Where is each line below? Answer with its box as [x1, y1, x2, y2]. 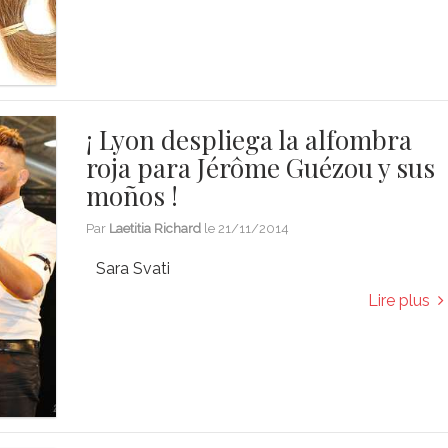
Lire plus [367, 291, 438, 311]
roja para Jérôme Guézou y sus [86, 150, 436, 186]
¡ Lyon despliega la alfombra [86, 122, 413, 158]
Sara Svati [96, 259, 171, 279]
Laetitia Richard [109, 221, 202, 237]
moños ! [86, 178, 179, 214]
